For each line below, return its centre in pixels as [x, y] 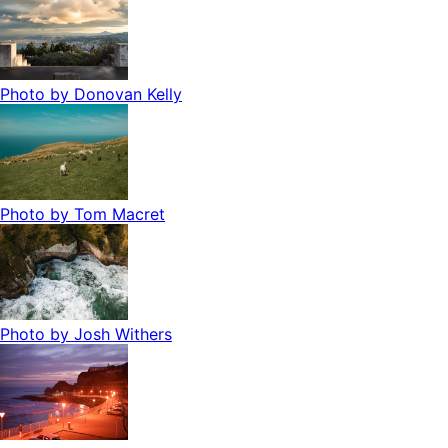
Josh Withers [123, 334]
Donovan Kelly [128, 94]
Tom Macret [119, 214]
